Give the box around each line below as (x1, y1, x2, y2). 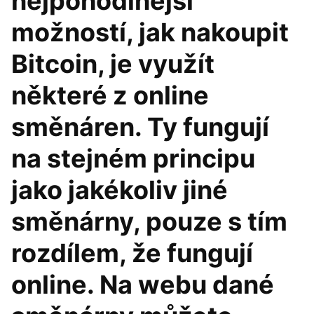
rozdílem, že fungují (11, 238, 253, 268)
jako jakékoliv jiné (11, 175, 228, 205)
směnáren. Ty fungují (11, 111, 269, 142)
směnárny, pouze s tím (11, 206, 287, 237)
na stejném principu (11, 143, 255, 174)
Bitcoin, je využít (11, 48, 214, 79)
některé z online (11, 80, 209, 111)
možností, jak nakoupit (11, 17, 289, 48)
